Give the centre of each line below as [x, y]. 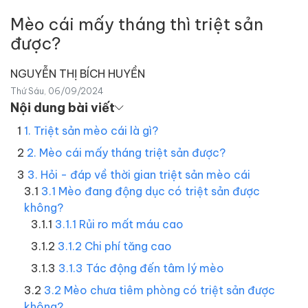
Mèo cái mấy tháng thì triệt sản [137, 23]
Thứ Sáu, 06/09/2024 [57, 90]
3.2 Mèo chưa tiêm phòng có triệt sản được [159, 289]
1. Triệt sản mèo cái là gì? [91, 130]
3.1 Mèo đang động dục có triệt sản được [151, 190]
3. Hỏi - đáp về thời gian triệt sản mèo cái [139, 174]
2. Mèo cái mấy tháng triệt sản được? [126, 152]
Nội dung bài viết [63, 107]
